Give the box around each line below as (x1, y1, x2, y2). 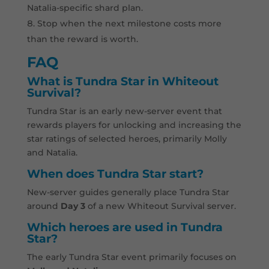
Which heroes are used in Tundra (26, 220, 223, 235)
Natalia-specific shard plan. (26, 2, 143, 14)
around (26, 201, 61, 212)
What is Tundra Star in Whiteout (26, 74, 219, 89)
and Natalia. (26, 147, 77, 159)
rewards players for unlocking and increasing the (26, 119, 241, 131)
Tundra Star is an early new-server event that (26, 106, 222, 117)
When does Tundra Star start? (26, 167, 204, 181)
